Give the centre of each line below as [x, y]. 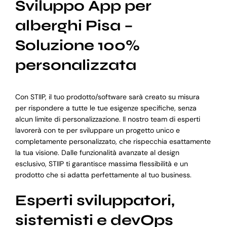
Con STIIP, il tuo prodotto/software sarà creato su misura [107, 97]
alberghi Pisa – [74, 25]
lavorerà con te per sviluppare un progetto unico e [97, 130]
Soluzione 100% [77, 45]
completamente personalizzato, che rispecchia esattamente [113, 142]
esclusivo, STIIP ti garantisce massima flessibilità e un [101, 164]
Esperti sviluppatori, [95, 201]
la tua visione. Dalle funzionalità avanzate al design [97, 153]
